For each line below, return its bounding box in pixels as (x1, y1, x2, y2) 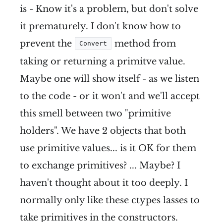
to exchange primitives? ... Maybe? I (20, 160, 180, 171)
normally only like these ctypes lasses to (20, 195, 200, 206)
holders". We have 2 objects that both (20, 125, 186, 137)
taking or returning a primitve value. (20, 56, 185, 67)
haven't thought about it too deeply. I (20, 177, 188, 189)
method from (112, 38, 176, 50)
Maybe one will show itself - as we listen (20, 73, 199, 85)
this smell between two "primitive (20, 108, 171, 119)
